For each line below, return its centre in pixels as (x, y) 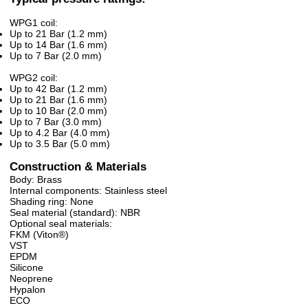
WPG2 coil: (34, 78)
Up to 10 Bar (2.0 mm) (58, 111)
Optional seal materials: (61, 224)
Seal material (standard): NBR (75, 213)
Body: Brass (36, 180)
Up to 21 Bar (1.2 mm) (58, 34)
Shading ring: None (52, 202)
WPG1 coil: (34, 23)
